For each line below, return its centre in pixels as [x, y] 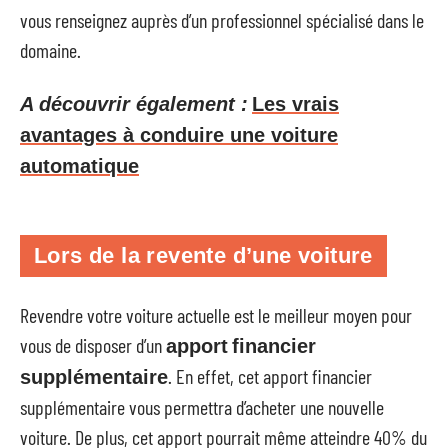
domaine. [50, 50]
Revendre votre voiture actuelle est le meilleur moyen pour [216, 314]
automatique [79, 165]
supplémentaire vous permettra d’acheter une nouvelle [202, 406]
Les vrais [295, 103]
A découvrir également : [134, 103]
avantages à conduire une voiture [179, 134]
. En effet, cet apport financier [270, 375]
